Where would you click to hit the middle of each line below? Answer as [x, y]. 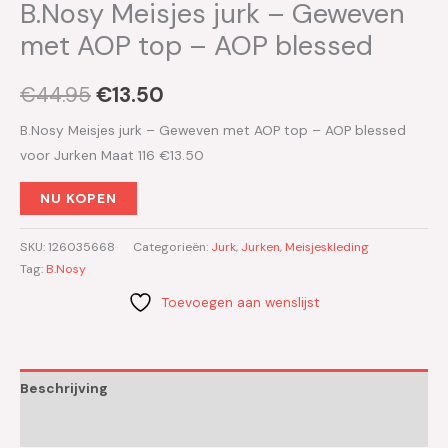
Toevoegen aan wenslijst [241, 301]
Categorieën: [172, 246]
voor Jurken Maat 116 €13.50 [112, 155]
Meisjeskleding [327, 246]
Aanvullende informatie [103, 426]
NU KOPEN [78, 197]
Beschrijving [64, 388]
